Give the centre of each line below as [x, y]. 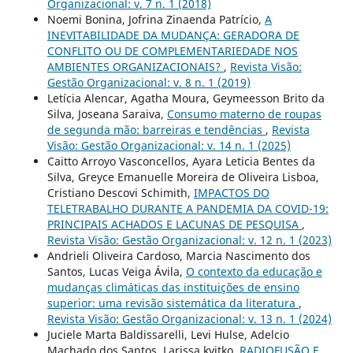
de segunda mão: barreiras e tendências [156, 130]
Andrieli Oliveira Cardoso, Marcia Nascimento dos [178, 256]
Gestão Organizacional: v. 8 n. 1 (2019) [149, 83]
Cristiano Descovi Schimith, [120, 193]
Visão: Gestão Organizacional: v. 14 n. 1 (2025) [169, 146]
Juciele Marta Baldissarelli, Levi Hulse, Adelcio [168, 335]
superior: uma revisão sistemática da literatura [173, 303]
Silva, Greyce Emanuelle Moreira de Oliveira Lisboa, [183, 177]
